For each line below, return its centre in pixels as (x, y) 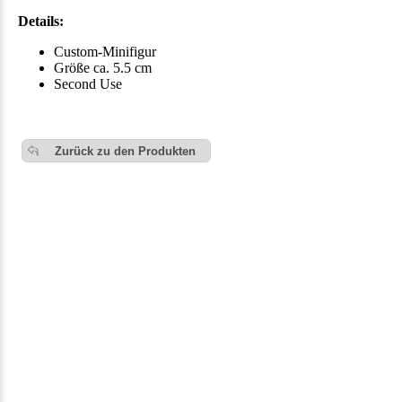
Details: (41, 22)
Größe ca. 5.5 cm (103, 68)
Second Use (88, 84)
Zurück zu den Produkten (125, 151)
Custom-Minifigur (105, 52)
